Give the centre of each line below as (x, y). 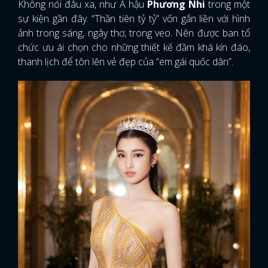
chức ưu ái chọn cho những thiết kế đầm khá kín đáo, (134, 47)
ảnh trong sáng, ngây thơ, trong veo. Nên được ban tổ (134, 33)
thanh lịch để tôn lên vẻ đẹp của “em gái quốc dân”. (126, 61)
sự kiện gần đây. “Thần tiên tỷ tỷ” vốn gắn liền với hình (134, 18)
